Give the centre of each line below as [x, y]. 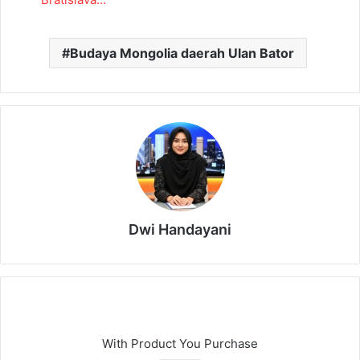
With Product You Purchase [180, 344]
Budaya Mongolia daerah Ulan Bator [182, 53]
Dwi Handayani [180, 230]
